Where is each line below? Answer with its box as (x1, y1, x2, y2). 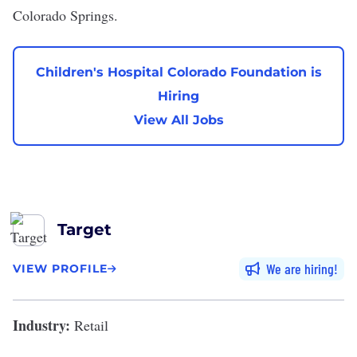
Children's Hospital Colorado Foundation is (35, 64, 322, 80)
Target (57, 220, 112, 239)
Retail (70, 316, 108, 335)
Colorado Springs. (13, 6, 118, 25)
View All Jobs (133, 112, 224, 127)
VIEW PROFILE (13, 261, 108, 276)
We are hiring (266, 260, 334, 277)
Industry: (13, 315, 70, 335)
